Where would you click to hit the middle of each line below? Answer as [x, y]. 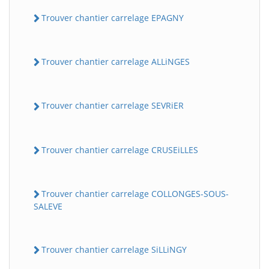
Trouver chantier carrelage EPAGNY [113, 17]
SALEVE [48, 206]
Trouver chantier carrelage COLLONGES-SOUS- [135, 193]
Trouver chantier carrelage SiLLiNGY [114, 249]
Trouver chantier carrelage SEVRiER [113, 106]
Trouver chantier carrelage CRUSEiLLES [120, 150]
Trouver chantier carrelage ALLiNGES [116, 62]
